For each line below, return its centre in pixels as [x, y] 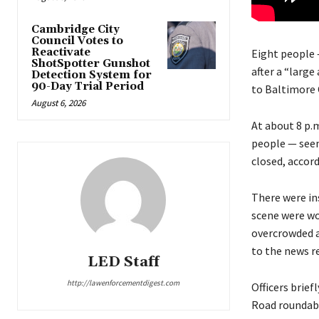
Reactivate [61, 53]
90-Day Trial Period [88, 87]
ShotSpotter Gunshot [91, 64]
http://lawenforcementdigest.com [124, 283]
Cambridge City [75, 30]
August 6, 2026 [58, 103]
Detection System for [91, 75]
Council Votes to [77, 41]
